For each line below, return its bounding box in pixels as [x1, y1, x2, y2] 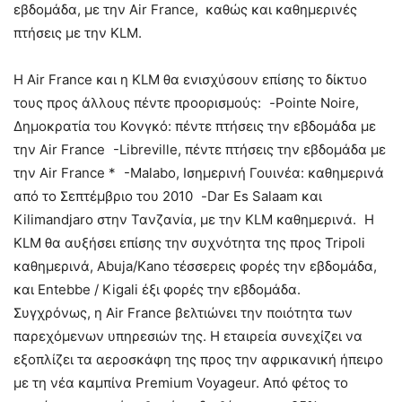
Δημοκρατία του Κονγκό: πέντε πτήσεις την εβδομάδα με [13, 118, 376, 135]
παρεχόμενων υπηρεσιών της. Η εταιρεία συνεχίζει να [13, 328, 363, 345]
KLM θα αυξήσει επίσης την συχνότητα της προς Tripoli [13, 234, 365, 251]
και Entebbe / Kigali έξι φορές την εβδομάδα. [13, 281, 301, 298]
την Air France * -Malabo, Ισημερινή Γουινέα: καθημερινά [13, 164, 384, 181]
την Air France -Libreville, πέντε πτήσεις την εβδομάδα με [13, 141, 386, 158]
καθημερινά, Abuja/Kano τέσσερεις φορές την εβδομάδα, [13, 258, 377, 275]
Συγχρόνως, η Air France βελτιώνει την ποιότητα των [13, 304, 353, 321]
